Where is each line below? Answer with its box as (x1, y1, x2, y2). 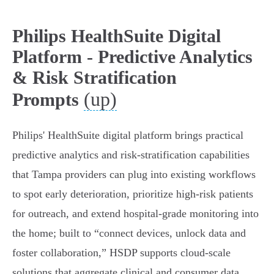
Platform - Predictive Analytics (12, 46, 253, 67)
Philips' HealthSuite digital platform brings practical (12, 129, 243, 142)
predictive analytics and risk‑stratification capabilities (12, 149, 250, 161)
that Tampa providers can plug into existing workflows (12, 168, 256, 181)
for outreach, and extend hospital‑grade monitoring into (12, 207, 259, 220)
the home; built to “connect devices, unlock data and (12, 227, 246, 240)
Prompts (12, 89, 79, 110)
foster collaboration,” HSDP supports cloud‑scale (12, 246, 231, 259)
